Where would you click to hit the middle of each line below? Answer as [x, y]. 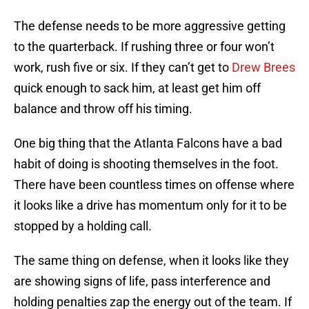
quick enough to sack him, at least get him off [137, 88]
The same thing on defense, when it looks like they [151, 261]
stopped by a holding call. [83, 226]
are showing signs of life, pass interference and [142, 281]
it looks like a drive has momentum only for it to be [150, 206]
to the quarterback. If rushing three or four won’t [144, 47]
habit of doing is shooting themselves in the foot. [146, 164]
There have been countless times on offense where [154, 185]
